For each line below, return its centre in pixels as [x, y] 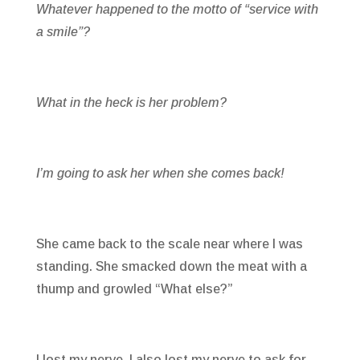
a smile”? [63, 32]
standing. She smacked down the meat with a [171, 267]
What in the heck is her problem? [131, 103]
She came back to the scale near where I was [169, 244]
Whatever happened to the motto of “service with [177, 10]
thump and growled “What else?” [134, 289]
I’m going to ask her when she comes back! [160, 174]
